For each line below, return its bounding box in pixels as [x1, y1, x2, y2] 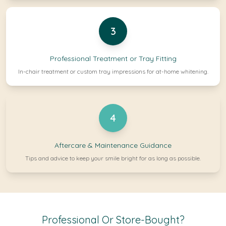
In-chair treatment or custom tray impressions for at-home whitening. [18, 68, 208, 75]
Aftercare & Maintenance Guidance [54, 141, 172, 150]
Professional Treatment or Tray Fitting [49, 54, 177, 63]
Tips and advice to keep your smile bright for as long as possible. [25, 154, 201, 162]
